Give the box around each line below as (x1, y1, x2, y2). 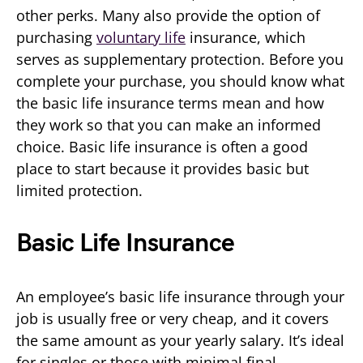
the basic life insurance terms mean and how (16, 92, 324, 113)
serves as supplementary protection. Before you (16, 49, 344, 69)
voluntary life (96, 27, 186, 47)
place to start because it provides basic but (16, 158, 309, 178)
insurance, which (186, 27, 305, 47)
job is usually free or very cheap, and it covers (16, 308, 329, 328)
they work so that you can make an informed (16, 114, 321, 135)
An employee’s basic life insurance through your (16, 286, 344, 306)
